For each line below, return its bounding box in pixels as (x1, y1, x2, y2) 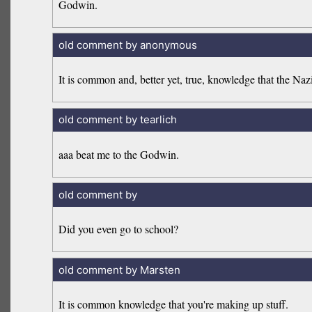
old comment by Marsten (58, 263, 180, 276)
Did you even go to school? (58, 221, 179, 237)
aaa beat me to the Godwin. (58, 146, 180, 162)
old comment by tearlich (58, 113, 177, 127)
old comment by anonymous (58, 38, 197, 52)
